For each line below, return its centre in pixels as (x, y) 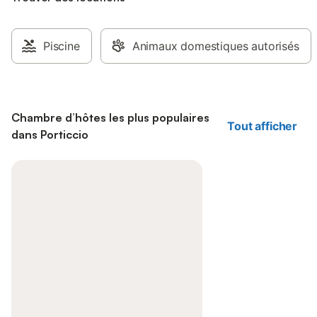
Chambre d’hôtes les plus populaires (110, 117)
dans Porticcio (50, 134)
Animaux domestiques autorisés (215, 46)
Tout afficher (262, 126)
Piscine (62, 46)
